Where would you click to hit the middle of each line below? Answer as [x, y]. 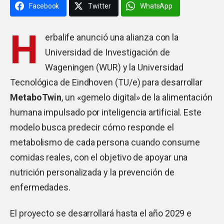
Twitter [99, 6]
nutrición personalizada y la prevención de [92, 172]
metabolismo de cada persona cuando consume [105, 142]
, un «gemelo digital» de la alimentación [137, 97]
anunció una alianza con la [127, 37]
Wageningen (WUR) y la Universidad [114, 67]
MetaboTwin [36, 97]
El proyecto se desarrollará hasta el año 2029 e [101, 213]
